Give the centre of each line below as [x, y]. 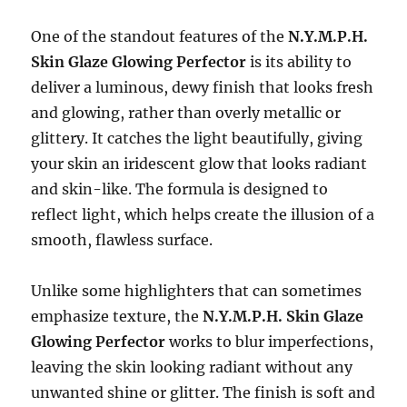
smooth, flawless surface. [122, 240]
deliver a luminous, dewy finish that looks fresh [203, 88]
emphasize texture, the [117, 317]
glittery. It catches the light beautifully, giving [197, 139]
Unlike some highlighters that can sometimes [197, 291]
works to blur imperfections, [270, 342]
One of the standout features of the [160, 37]
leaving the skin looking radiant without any [192, 367]
